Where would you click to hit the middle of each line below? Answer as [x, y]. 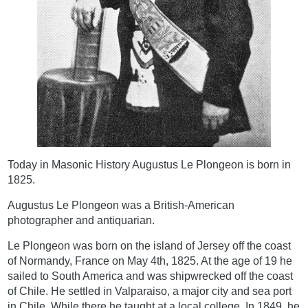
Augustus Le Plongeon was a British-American [121, 205]
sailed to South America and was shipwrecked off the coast [151, 276]
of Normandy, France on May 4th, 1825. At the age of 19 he [150, 261]
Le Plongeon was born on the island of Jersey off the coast [150, 245]
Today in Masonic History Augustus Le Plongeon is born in [150, 164]
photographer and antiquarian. [81, 220]
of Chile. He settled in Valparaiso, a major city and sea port [150, 291]
